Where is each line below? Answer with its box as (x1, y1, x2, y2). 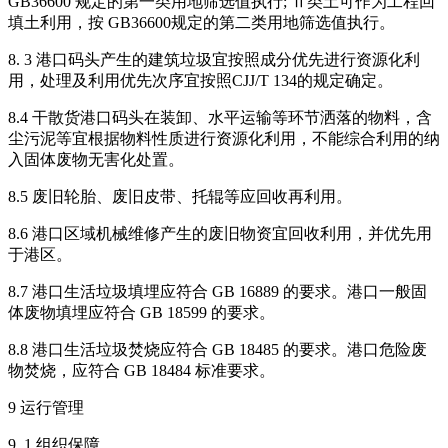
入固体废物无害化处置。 (8, 151, 184, 169)
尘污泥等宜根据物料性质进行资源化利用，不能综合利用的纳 (8, 130, 440, 148)
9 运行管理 (8, 399, 84, 417)
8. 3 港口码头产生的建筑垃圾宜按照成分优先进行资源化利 (8, 51, 420, 69)
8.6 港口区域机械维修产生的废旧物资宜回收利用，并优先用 (8, 225, 432, 243)
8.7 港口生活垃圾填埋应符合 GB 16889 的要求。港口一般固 (8, 283, 427, 301)
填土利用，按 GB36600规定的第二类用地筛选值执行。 (8, 14, 395, 32)
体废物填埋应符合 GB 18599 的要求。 (8, 304, 275, 322)
